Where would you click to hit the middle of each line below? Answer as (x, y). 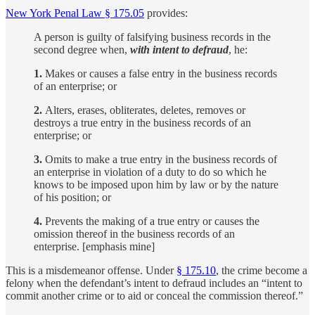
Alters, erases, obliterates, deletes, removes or (144, 110)
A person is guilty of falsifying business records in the (152, 37)
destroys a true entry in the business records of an (142, 123)
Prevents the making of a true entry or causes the (151, 221)
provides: (166, 13)
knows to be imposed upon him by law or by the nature (156, 185)
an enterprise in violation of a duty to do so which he (150, 172)
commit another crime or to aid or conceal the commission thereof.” (154, 296)
